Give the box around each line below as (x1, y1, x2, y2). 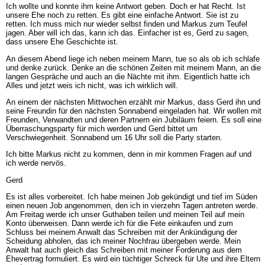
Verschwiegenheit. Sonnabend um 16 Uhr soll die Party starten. (5, 133, 222, 143)
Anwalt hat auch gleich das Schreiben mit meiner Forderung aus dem (5, 245, 242, 255)
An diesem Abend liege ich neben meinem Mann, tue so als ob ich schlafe (5, 54, 260, 63)
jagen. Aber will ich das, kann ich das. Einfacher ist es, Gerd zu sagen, (5, 28, 249, 38)
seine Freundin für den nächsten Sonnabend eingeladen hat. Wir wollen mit (5, 106, 261, 116)
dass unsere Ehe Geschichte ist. (5, 37, 118, 47)
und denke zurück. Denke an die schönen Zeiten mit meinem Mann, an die (5, 63, 261, 72)
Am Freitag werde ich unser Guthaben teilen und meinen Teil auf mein (5, 210, 244, 219)
